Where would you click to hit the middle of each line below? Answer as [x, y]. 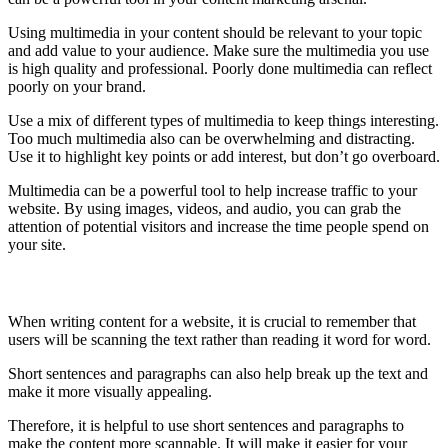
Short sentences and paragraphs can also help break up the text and [218, 374]
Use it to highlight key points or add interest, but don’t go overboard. [224, 156]
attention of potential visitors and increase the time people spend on [218, 226]
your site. [37, 244]
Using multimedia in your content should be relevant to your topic [215, 32]
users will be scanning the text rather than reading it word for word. [219, 340]
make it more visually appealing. [110, 392]
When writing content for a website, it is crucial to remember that [212, 322]
